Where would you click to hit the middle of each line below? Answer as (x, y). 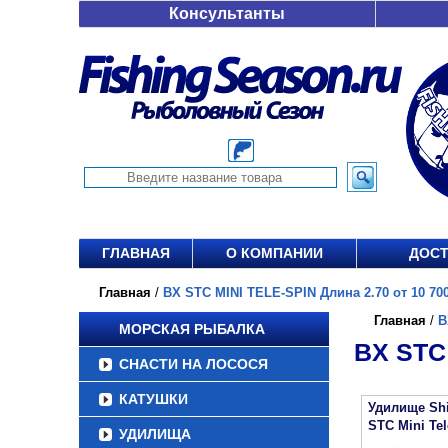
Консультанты (227, 13)
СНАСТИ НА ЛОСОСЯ (193, 364)
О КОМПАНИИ (274, 253)
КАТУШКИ (153, 399)
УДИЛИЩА (155, 434)
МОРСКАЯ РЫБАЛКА (192, 329)
